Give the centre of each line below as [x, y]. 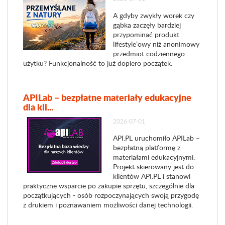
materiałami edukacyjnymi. [154, 157]
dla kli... [38, 107]
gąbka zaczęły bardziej [147, 25]
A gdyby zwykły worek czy [153, 15]
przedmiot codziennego [149, 53]
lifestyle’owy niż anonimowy [156, 44]
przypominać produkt [146, 34]
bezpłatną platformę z [146, 147]
